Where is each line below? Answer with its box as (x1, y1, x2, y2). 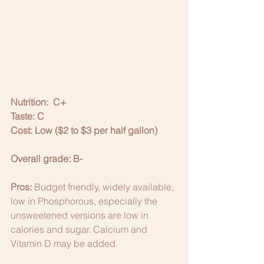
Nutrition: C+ (11, 95, 67, 108)
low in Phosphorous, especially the (11, 194, 160, 207)
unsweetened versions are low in (11, 209, 151, 221)
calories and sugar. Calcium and (11, 223, 150, 235)
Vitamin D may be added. (11, 237, 120, 249)
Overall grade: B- (11, 152, 82, 164)
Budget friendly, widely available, (32, 180, 176, 193)
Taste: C (11, 110, 44, 122)
